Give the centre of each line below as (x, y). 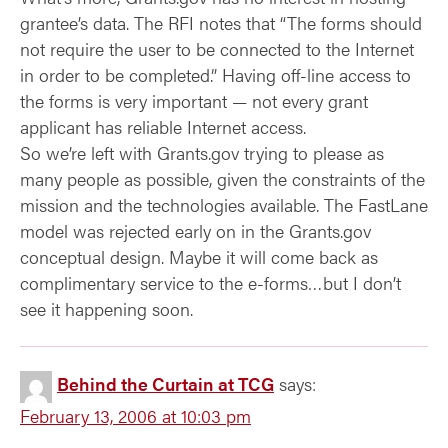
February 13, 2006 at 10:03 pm (135, 415)
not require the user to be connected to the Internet (217, 48)
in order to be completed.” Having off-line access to (215, 74)
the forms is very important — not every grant (194, 100)
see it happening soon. (106, 308)
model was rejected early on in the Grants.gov (195, 230)
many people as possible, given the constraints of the (222, 178)
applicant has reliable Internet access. (163, 126)
